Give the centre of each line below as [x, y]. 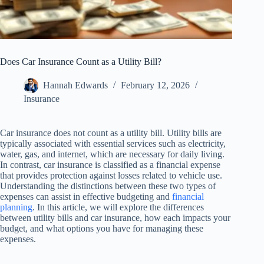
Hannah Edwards [75, 85]
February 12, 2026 [155, 85]
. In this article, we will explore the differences [118, 207]
